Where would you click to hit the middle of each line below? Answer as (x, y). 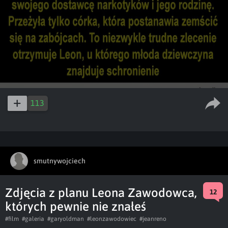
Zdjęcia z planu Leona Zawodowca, (101, 193)
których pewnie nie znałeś (76, 206)
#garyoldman (66, 219)
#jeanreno (153, 219)
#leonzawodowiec (112, 219)
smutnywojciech (60, 161)
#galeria (33, 219)
